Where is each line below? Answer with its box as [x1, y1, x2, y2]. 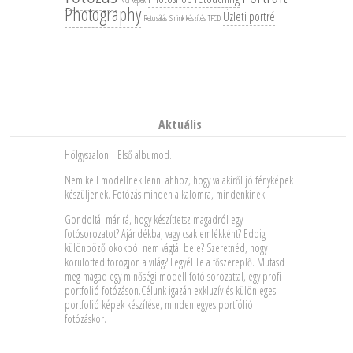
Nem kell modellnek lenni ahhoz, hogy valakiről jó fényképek [65, 173, 294, 188]
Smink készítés [169, 13, 206, 24]
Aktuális [158, 116, 202, 133]
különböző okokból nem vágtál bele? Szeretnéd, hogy [65, 240, 268, 255]
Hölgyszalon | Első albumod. [65, 147, 173, 162]
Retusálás [143, 13, 168, 24]
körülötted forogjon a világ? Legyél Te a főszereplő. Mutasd [65, 255, 285, 269]
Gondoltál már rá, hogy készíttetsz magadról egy [65, 212, 243, 227]
